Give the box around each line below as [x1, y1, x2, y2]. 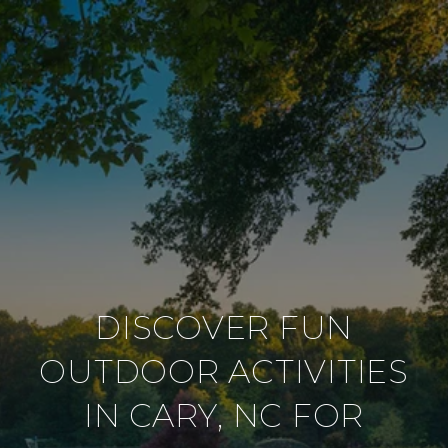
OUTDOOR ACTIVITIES [39, 352, 409, 391]
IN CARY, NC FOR [83, 396, 365, 435]
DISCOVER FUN [95, 308, 353, 347]
